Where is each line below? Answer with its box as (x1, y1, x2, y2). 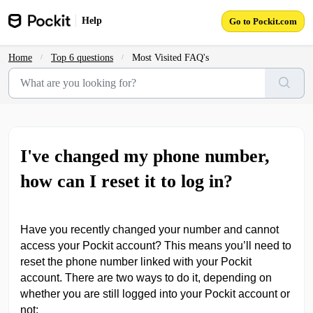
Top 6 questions (51, 52, 113, 63)
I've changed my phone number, (20, 146, 270, 166)
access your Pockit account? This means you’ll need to (20, 240, 291, 252)
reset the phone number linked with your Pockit (20, 256, 252, 268)
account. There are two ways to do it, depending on (20, 272, 272, 284)
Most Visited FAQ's (132, 52, 209, 63)
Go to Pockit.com (229, 15, 297, 27)
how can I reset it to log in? (20, 171, 233, 191)
